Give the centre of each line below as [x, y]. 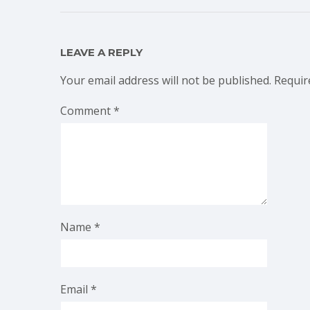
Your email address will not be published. [166, 81]
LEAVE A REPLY [101, 53]
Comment [87, 111]
